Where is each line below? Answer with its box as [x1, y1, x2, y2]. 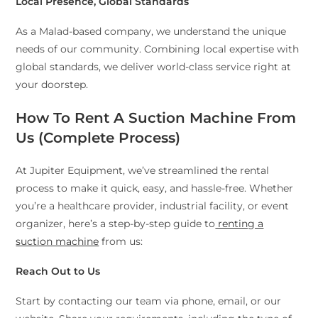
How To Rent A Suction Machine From [16, 109, 297, 127]
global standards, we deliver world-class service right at [16, 60, 292, 74]
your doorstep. [16, 78, 89, 92]
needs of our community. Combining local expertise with [16, 43, 300, 56]
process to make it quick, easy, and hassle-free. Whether [16, 182, 294, 195]
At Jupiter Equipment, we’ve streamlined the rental [16, 164, 270, 177]
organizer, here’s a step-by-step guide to [16, 217, 216, 231]
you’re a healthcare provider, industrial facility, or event [16, 199, 290, 213]
